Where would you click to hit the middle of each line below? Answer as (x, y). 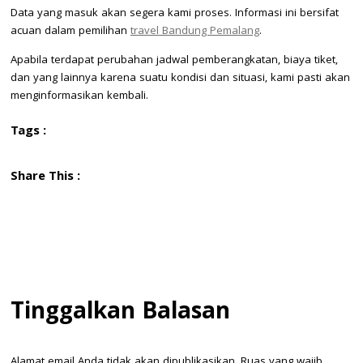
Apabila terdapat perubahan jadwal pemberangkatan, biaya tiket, (174, 60)
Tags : (28, 132)
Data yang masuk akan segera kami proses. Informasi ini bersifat (175, 13)
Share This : (45, 177)
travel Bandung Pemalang (195, 31)
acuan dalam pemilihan (70, 31)
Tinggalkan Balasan (120, 313)
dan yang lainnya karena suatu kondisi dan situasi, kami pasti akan (180, 78)
